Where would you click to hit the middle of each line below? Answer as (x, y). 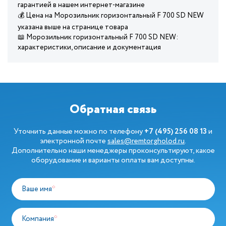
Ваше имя (37, 189)
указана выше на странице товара (73, 27)
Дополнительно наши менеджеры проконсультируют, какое (113, 151)
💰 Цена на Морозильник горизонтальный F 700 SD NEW (111, 16)
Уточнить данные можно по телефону (79, 132)
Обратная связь (113, 110)
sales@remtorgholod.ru (146, 141)
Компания (38, 219)
